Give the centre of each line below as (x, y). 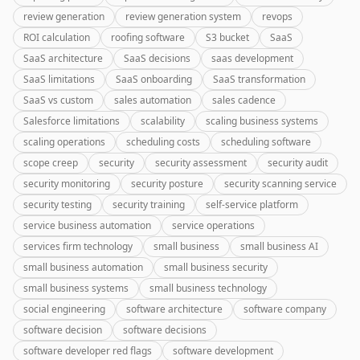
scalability (163, 121)
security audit (298, 163)
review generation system (183, 16)
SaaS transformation (259, 79)
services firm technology (78, 246)
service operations (213, 225)
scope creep (51, 163)
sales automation (153, 100)
